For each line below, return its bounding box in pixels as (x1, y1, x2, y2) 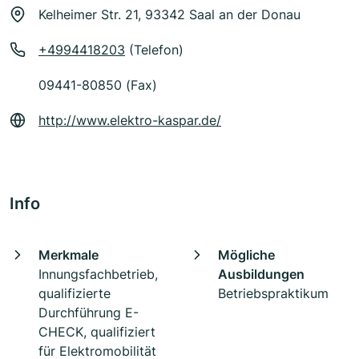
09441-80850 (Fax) (38, 77, 157, 94)
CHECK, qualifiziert (38, 324, 155, 341)
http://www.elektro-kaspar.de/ (38, 112, 221, 129)
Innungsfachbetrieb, (38, 266, 158, 283)
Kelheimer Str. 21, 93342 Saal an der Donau (38, 6, 301, 23)
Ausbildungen (218, 266, 305, 283)
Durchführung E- (38, 305, 139, 321)
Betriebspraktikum (218, 285, 329, 302)
